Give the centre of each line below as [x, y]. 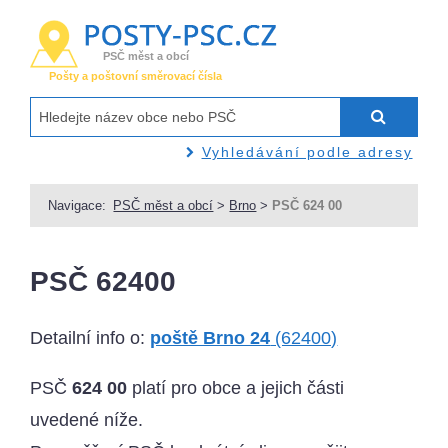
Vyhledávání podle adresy [307, 151]
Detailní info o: [90, 338]
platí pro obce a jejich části [236, 388]
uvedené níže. [87, 420]
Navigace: [77, 205]
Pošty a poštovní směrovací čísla [136, 76]
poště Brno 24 [210, 338]
